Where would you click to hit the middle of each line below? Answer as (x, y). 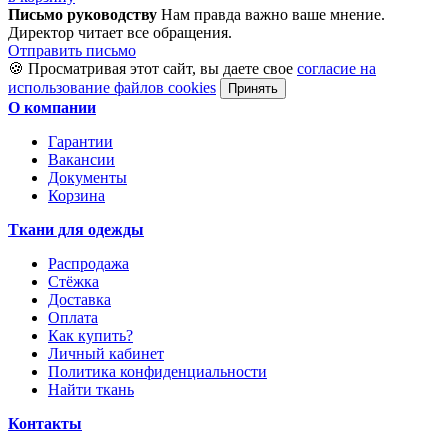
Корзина (76, 196)
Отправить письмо (72, 51)
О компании (52, 108)
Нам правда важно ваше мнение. (273, 15)
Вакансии (81, 160)
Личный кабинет (106, 354)
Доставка (79, 300)
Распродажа (88, 264)
